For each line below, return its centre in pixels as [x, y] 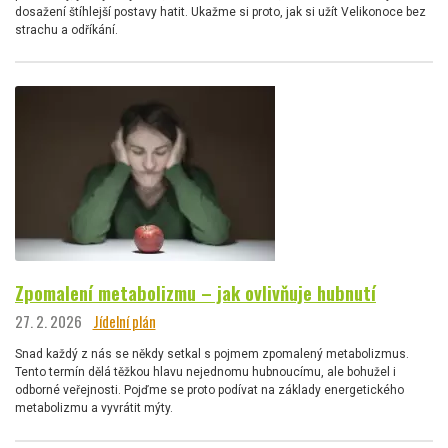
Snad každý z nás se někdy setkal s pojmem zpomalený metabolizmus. [212, 354]
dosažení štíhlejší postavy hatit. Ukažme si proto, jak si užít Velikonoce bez [220, 11]
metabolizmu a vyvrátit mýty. [94, 408]
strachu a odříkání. [66, 29]
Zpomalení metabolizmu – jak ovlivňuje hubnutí [195, 292]
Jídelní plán [124, 321]
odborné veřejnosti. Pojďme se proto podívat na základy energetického [209, 390]
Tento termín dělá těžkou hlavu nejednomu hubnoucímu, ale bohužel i [205, 372]
